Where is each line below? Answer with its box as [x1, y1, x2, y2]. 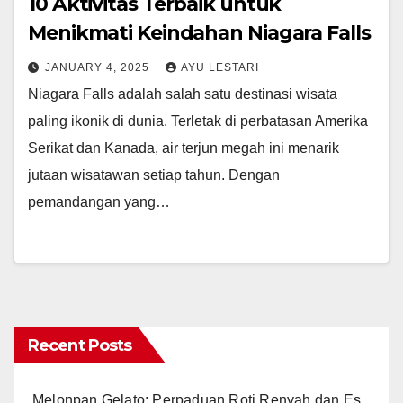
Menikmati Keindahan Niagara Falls [28, 21, 371, 46]
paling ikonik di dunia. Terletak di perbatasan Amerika [28, 113, 368, 130]
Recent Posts [28, 336, 132, 356]
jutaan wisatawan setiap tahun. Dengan [28, 167, 280, 184]
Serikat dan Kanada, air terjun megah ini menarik [28, 140, 339, 157]
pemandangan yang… [28, 194, 170, 210]
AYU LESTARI [181, 61, 259, 75]
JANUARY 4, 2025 [45, 61, 153, 75]
